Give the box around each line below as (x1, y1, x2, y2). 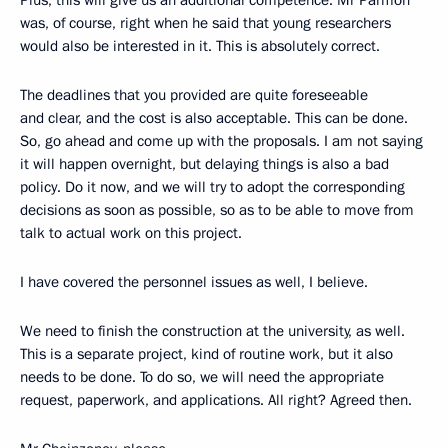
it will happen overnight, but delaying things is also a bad (20, 153, 389, 174)
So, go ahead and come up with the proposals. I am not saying (20, 130, 423, 151)
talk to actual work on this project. (20, 222, 242, 243)
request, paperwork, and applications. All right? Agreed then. (20, 389, 412, 410)
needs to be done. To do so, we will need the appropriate (20, 366, 384, 387)
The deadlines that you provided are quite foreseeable (20, 84, 368, 105)
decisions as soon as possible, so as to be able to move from (20, 199, 414, 220)
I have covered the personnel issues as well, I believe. (20, 271, 368, 292)
